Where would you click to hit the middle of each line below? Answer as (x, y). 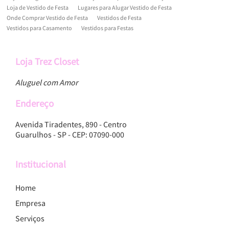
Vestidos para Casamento (39, 28)
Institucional (41, 164)
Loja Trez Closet (47, 61)
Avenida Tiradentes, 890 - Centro (71, 124)
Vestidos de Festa (119, 18)
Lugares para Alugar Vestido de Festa (125, 7)
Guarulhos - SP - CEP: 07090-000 (70, 134)
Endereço (35, 103)
